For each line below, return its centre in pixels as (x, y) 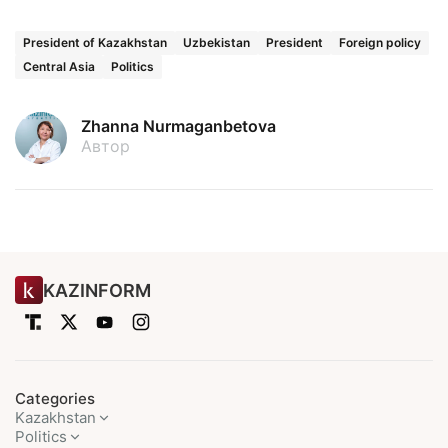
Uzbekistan (216, 43)
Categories (55, 399)
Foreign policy (380, 43)
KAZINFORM (97, 290)
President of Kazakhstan (95, 43)
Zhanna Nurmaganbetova (178, 126)
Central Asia (59, 67)
